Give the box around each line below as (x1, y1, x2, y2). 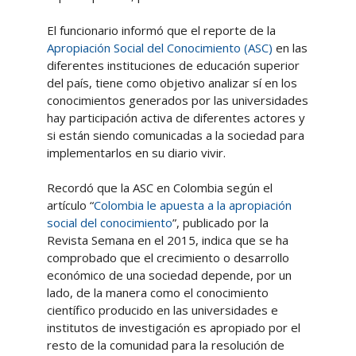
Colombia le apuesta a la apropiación (93, 196, 292, 213)
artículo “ (46, 196, 94, 213)
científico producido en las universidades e (46, 301, 278, 318)
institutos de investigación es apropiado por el (46, 319, 300, 335)
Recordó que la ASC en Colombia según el (46, 179, 273, 195)
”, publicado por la (172, 214, 269, 230)
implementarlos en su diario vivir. (46, 144, 226, 161)
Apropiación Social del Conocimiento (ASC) (46, 39, 273, 56)
